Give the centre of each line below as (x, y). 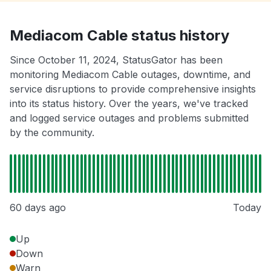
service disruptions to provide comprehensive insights (133, 89)
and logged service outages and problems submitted (129, 118)
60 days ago (38, 208)
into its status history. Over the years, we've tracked (129, 104)
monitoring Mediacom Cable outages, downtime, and (130, 75)
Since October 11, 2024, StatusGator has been (116, 60)
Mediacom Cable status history (119, 36)
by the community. (52, 133)
